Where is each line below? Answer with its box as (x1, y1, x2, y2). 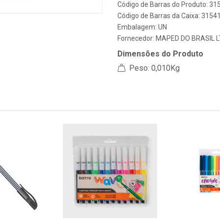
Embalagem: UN (117, 23, 167, 31)
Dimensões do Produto (117, 49, 203, 58)
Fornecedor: (117, 34, 156, 42)
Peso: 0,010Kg (127, 63, 180, 73)
